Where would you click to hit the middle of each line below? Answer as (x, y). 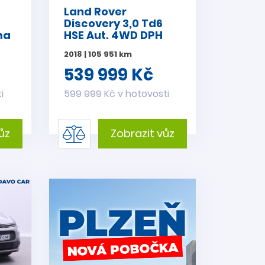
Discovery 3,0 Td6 (113, 23)
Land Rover (95, 11)
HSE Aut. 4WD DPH (113, 35)
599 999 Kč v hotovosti (116, 93)
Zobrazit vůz (142, 133)
